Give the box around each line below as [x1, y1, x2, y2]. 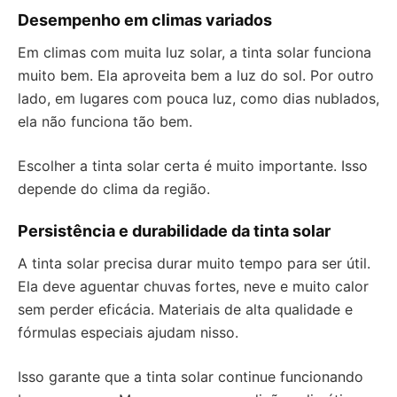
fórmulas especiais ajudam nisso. [18, 323, 238, 342]
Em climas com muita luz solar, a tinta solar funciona [18, 43, 371, 62]
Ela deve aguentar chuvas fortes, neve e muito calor [18, 277, 369, 296]
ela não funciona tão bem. [18, 113, 192, 131]
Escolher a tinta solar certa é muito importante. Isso [18, 157, 368, 175]
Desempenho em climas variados [18, 11, 272, 30]
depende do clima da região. [18, 180, 210, 198]
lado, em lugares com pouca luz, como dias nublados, [18, 90, 379, 108]
